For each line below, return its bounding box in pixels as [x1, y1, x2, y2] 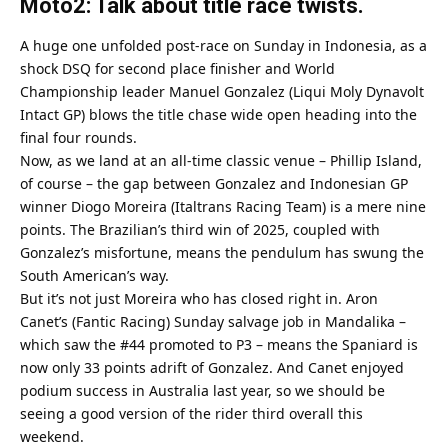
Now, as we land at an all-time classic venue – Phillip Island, [20, 150, 422, 170]
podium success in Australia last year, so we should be [20, 380, 385, 400]
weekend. [20, 426, 84, 446]
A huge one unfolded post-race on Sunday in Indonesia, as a [20, 35, 427, 55]
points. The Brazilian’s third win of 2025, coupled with [20, 219, 380, 239]
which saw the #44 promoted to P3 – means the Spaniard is [20, 334, 418, 354]
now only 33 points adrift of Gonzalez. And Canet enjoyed [20, 357, 404, 377]
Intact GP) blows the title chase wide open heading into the [20, 104, 417, 124]
